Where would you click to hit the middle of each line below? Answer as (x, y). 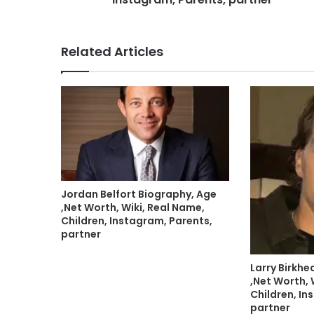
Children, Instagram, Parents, (137, 221)
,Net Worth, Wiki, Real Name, (133, 208)
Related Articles (112, 52)
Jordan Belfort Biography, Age (139, 194)
